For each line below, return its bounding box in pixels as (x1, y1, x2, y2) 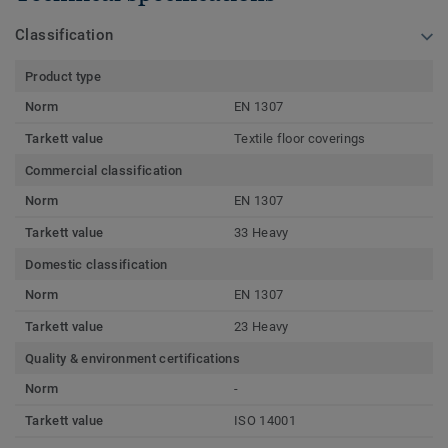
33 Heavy (234, 224, 289, 240)
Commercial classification (25, 162, 183, 178)
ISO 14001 (234, 412, 296, 428)
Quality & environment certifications (25, 350, 240, 366)
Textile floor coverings (234, 130, 366, 146)
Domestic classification (25, 256, 168, 272)
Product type (25, 68, 101, 84)
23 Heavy (234, 318, 289, 334)
